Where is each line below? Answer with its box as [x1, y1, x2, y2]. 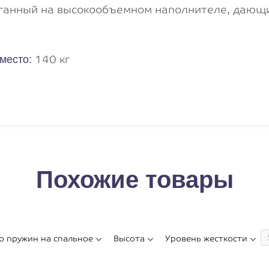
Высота [113, 234, 145, 243]
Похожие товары [35, 166, 234, 193]
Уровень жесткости [165, 234, 247, 243]
